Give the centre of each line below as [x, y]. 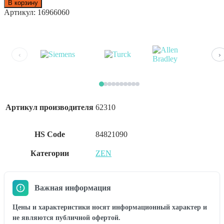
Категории [49, 153]
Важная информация [73, 187]
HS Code [49, 134]
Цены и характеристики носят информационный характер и [110, 207]
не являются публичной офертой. [66, 217]
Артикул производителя [49, 107]
